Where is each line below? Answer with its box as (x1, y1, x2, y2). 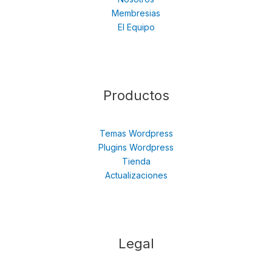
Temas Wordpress (99, 127, 173, 138)
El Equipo (117, 21, 155, 32)
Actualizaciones (104, 169, 168, 180)
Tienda (121, 155, 151, 166)
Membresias (112, 7, 160, 18)
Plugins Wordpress (98, 141, 174, 152)
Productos (103, 87, 169, 103)
